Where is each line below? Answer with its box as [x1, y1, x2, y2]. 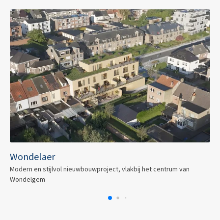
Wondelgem [10, 174, 45, 185]
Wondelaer [10, 150, 55, 164]
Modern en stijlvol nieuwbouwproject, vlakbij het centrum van [10, 164, 190, 174]
